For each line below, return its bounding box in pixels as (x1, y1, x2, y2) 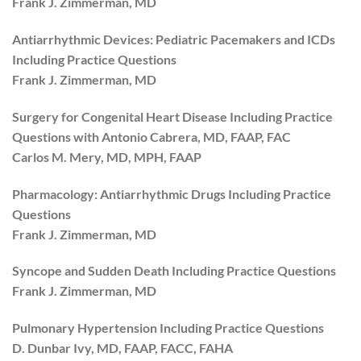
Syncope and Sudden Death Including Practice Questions (12, 263, 336, 279)
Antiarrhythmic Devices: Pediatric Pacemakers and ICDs (12, 31, 335, 47)
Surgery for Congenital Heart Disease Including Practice (12, 108, 333, 124)
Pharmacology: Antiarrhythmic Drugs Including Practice (12, 185, 331, 201)
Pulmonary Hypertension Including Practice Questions (12, 320, 324, 336)
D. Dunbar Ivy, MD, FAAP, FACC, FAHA (12, 340, 233, 356)
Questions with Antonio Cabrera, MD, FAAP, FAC (12, 128, 291, 144)
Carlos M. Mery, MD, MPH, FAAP (12, 148, 201, 164)
